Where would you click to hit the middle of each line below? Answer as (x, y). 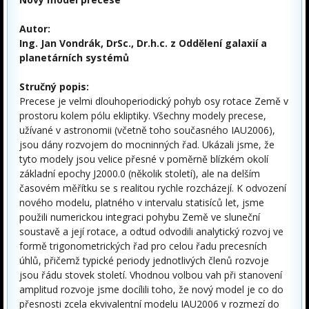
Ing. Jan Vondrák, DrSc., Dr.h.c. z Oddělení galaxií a (143, 43)
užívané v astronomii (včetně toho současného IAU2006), (147, 130)
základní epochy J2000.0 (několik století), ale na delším (140, 174)
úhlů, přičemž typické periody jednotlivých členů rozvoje (144, 261)
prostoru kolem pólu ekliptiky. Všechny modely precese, (143, 116)
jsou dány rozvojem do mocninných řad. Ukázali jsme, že (147, 145)
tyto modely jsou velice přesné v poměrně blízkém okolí (144, 159)
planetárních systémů (74, 58)
